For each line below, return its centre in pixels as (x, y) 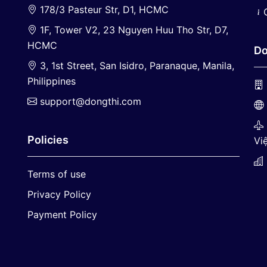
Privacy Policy (59, 194)
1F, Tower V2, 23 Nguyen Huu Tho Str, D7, (133, 30)
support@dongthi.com (91, 101)
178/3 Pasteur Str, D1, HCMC (103, 10)
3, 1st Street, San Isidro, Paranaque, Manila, (136, 66)
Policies (48, 140)
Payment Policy (62, 215)
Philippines (52, 81)
